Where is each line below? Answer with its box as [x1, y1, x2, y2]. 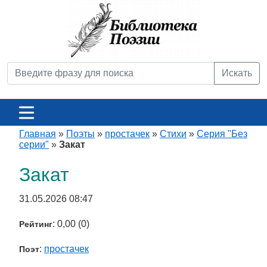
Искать [222, 68, 252, 78]
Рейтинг [19, 219, 52, 229]
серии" [19, 139, 49, 150]
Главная [19, 129, 56, 139]
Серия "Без [197, 129, 247, 139]
